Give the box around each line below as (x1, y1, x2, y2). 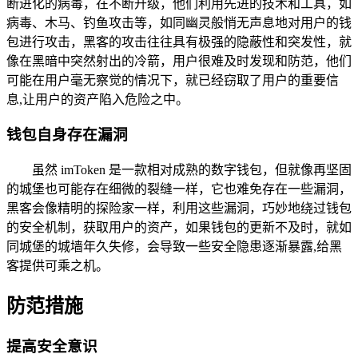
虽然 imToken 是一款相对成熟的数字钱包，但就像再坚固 (32, 163, 352, 177)
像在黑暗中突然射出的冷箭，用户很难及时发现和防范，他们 (6, 54, 352, 68)
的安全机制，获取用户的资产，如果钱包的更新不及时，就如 (6, 221, 352, 235)
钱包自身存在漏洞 (6, 126, 128, 144)
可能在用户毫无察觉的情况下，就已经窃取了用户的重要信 (6, 73, 339, 87)
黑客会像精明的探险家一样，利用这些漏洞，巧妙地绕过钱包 (6, 201, 352, 216)
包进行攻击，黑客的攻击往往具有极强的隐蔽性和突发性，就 (6, 34, 352, 49)
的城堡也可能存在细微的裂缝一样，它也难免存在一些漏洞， (6, 182, 352, 197)
